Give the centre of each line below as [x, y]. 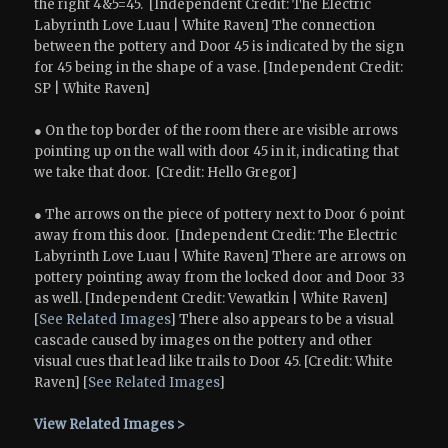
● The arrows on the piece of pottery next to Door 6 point [220, 215]
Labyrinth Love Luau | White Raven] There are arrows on [220, 257]
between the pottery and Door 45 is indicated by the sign [219, 47]
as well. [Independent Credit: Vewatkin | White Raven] [211, 299]
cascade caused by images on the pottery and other [204, 341]
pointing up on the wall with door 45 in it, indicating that [217, 152]
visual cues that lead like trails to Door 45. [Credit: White [214, 362]
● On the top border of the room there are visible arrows [216, 131]
